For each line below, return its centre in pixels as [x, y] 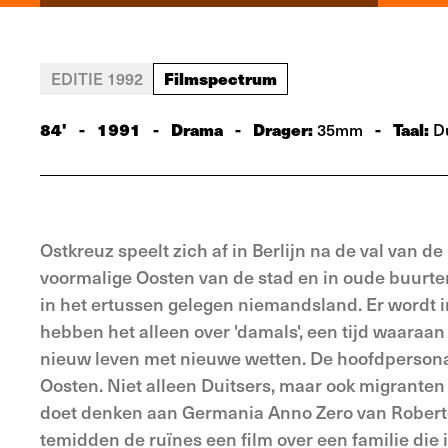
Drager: [285, 129]
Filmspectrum [220, 78]
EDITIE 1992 [97, 78]
